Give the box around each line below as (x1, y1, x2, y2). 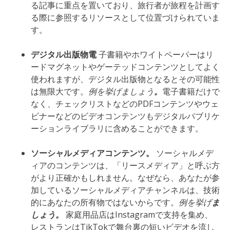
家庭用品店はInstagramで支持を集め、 (66, 209, 213, 220)
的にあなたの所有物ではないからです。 (31, 197, 179, 208)
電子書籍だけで (162, 86, 220, 97)
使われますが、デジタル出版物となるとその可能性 (31, 73, 220, 85)
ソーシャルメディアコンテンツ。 (31, 147, 156, 159)
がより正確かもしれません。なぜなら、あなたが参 (31, 172, 220, 183)
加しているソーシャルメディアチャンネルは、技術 (31, 184, 220, 196)
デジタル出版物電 (31, 49, 99, 60)
